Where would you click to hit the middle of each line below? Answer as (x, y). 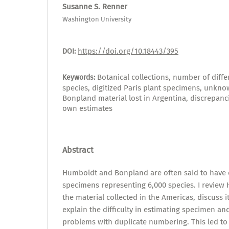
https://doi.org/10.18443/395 (128, 51)
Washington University (97, 19)
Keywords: (80, 78)
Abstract (78, 150)
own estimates (87, 109)
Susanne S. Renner (95, 6)
